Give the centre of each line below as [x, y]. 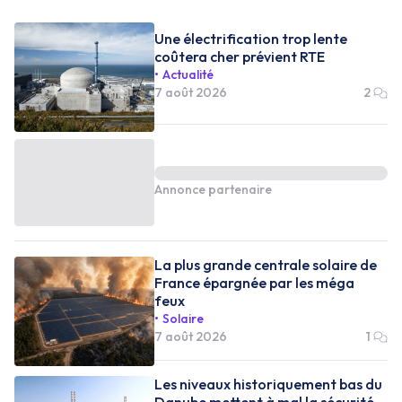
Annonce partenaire [213, 189]
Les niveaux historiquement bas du [268, 384]
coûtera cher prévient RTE [240, 57]
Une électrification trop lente [251, 39]
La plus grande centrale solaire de [266, 264]
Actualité [188, 74]
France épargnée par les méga [254, 282]
